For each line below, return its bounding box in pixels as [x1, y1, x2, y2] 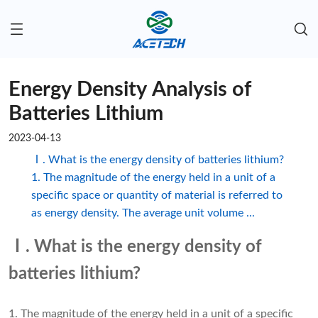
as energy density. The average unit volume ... [31, 207, 255, 219]
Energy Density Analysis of [9, 79, 251, 101]
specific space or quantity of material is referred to [31, 190, 283, 202]
